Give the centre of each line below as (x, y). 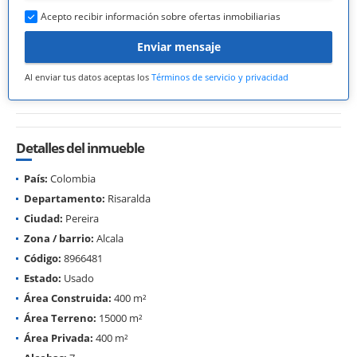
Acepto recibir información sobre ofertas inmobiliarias (161, 16)
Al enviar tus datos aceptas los (88, 76)
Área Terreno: (60, 318)
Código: (43, 258)
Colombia (72, 178)
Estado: (43, 278)
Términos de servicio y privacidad (220, 76)
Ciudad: (43, 218)
